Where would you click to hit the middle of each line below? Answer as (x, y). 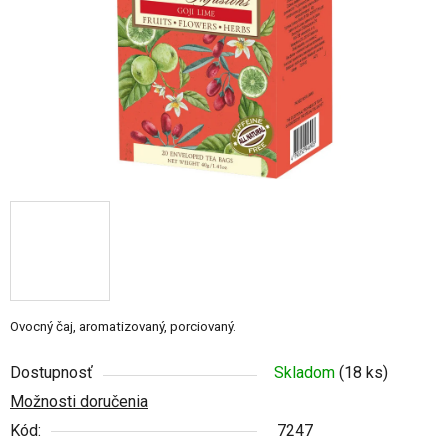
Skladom (306, 372)
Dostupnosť (51, 372)
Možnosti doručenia (79, 401)
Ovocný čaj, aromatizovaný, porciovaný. (123, 326)
